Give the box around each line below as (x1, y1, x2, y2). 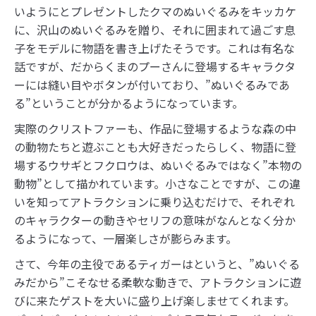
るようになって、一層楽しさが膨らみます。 (14, 230, 237, 248)
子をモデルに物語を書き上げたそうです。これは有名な (14, 39, 295, 57)
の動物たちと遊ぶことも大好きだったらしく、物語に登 (14, 138, 296, 156)
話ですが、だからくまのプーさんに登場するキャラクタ (14, 58, 296, 75)
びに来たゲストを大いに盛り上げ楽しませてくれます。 (14, 292, 295, 310)
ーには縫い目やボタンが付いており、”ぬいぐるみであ (14, 76, 290, 94)
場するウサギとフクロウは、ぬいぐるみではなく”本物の (14, 157, 302, 174)
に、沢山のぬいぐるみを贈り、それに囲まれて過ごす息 (14, 21, 296, 39)
